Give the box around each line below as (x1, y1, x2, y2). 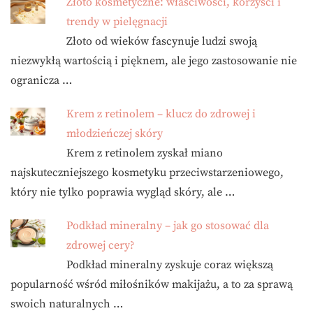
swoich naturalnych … (10, 297, 123, 311)
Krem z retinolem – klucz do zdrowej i (66, 107, 256, 121)
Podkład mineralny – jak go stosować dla (66, 219, 269, 233)
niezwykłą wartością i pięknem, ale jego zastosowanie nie (10, 54, 297, 68)
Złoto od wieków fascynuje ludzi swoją (66, 34, 257, 48)
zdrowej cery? (66, 238, 135, 252)
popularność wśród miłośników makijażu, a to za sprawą (10, 277, 293, 291)
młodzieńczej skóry (66, 126, 163, 140)
